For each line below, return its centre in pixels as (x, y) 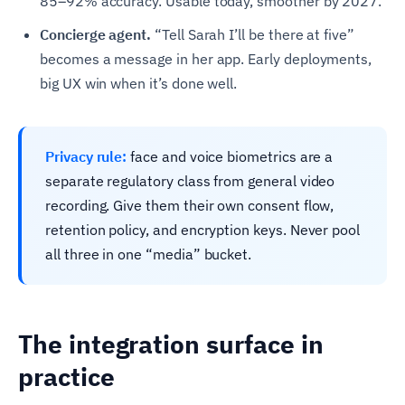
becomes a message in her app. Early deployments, (206, 58)
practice (66, 376)
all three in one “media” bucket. (149, 254)
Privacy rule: (86, 156)
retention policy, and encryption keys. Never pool (203, 229)
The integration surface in (171, 344)
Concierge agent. (96, 34)
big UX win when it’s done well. (139, 83)
